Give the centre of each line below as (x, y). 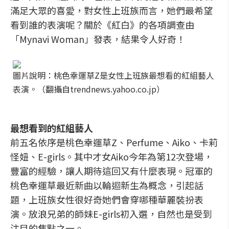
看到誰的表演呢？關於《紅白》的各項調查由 (102, 25)
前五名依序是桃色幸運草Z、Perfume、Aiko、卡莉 (114, 142)
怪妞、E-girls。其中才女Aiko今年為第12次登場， (111, 156)
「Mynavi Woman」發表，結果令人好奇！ (98, 39)
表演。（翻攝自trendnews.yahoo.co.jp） (89, 89)
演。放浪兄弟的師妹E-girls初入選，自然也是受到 (111, 214)
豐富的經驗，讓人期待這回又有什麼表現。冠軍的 (111, 171)
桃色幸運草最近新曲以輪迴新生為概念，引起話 (107, 185)
